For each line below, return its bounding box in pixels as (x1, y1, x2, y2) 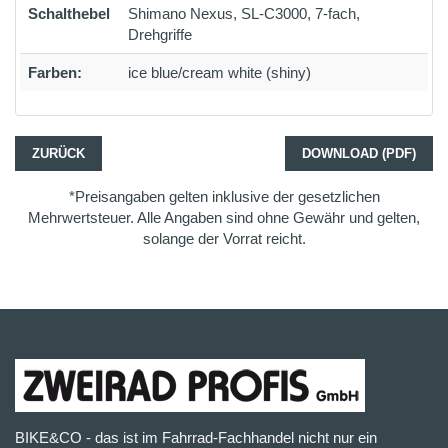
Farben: (28, 64, 82, 81)
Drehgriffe (128, 26, 192, 43)
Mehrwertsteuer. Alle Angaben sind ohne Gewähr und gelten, (28, 209, 420, 226)
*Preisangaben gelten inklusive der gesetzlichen (68, 188, 380, 205)
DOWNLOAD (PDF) (302, 146, 416, 161)
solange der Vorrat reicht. (142, 230, 306, 247)
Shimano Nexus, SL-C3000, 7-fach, (128, 5, 360, 22)
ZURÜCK (32, 146, 85, 161)
